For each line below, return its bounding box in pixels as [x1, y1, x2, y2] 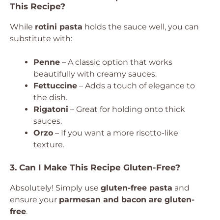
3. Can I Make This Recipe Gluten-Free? [10, 163, 180, 172]
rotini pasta [35, 22, 82, 31]
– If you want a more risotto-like [53, 128, 178, 137]
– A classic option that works [60, 57, 172, 67]
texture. [33, 140, 64, 149]
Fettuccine [33, 81, 77, 90]
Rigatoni [33, 105, 68, 114]
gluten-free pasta [101, 183, 172, 192]
